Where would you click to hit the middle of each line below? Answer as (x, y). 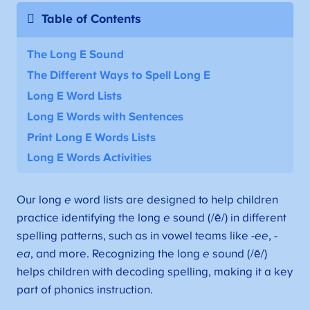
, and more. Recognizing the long (116, 254)
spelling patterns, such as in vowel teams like (134, 236)
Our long (40, 200)
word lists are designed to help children (174, 200)
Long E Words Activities (90, 158)
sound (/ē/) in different (228, 218)
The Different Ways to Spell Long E (119, 76)
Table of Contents (92, 20)
